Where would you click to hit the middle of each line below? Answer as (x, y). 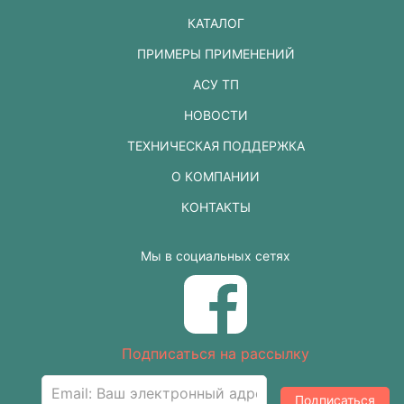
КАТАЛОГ (216, 23)
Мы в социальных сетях (216, 255)
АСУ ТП (216, 84)
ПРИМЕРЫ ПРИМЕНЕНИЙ (216, 53)
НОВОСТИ (216, 115)
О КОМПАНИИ (216, 176)
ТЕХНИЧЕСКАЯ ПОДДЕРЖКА (216, 145)
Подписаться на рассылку (216, 353)
